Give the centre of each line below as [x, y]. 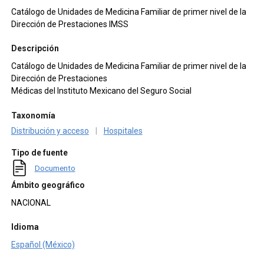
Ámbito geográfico [48, 185]
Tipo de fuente [39, 153]
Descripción [35, 49]
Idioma [25, 227]
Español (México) [43, 244]
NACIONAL [31, 202]
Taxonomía [33, 115]
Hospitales [123, 131]
